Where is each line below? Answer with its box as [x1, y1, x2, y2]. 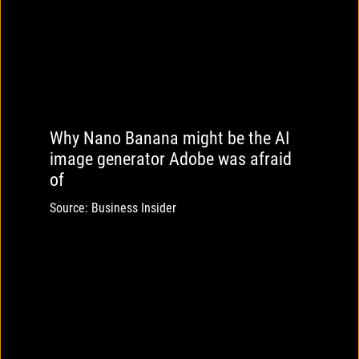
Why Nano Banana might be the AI [50, 128, 290, 149]
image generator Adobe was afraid [50, 149, 292, 170]
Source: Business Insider [50, 200, 176, 216]
